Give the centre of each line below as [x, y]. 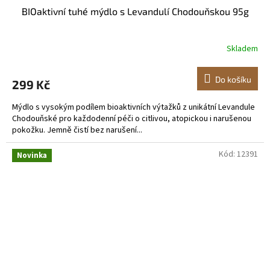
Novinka [32, 155]
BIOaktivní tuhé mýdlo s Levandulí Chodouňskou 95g [135, 11]
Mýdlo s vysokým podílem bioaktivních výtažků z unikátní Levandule [133, 107]
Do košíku [233, 79]
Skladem [242, 49]
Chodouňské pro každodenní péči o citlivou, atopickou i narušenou [132, 118]
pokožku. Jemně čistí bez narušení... [77, 130]
